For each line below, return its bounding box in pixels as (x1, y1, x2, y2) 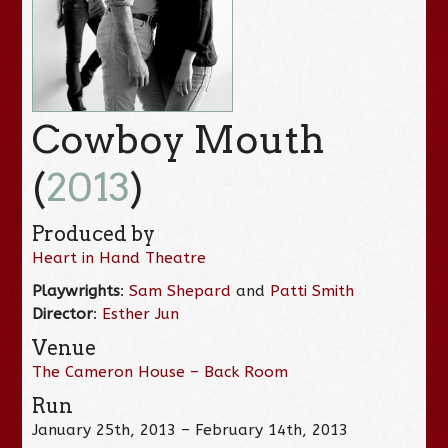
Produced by (32, 221, 156, 246)
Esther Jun (102, 304, 180, 323)
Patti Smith (270, 281, 355, 300)
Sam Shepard (129, 281, 232, 300)
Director (32, 304, 94, 323)
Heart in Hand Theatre (32, 248, 207, 267)
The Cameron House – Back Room (32, 362, 289, 381)
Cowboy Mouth (32, 115, 325, 163)
